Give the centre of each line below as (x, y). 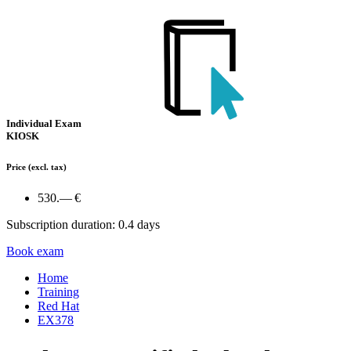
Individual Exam (45, 124)
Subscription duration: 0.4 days (83, 225)
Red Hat (58, 306)
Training (58, 292)
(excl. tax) (46, 167)
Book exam (35, 251)
